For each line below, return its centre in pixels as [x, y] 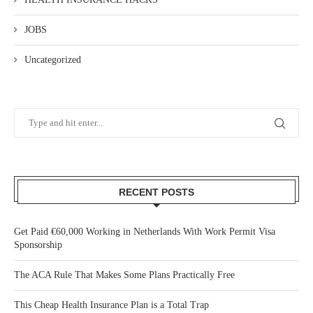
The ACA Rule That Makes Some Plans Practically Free [124, 275]
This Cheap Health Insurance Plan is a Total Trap [111, 305]
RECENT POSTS [156, 192]
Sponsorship [38, 245]
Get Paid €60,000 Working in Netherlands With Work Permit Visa [145, 231]
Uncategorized [53, 59]
